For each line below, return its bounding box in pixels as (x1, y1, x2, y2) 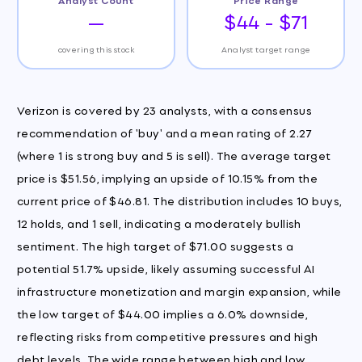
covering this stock (57, 42, 135, 55)
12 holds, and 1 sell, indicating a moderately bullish (16, 214, 301, 232)
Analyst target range (221, 42, 311, 55)
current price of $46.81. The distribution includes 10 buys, (16, 192, 343, 209)
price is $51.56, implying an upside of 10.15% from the (16, 169, 318, 187)
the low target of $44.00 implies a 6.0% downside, (16, 305, 309, 322)
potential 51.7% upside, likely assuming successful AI (16, 259, 315, 277)
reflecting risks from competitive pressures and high (16, 327, 318, 345)
